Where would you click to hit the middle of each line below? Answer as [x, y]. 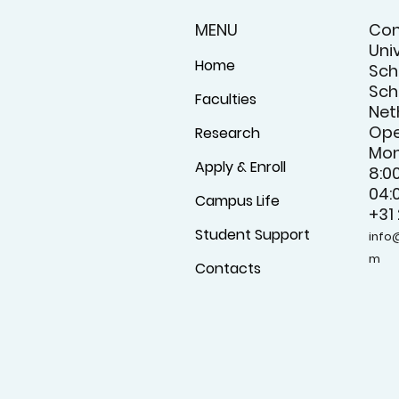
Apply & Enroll [240, 167]
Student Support [252, 235]
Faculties [225, 100]
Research [227, 134]
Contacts [228, 269]
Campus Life [237, 201]
